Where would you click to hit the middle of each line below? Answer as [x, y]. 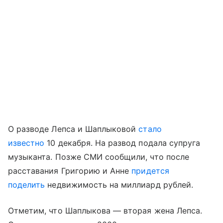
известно [26, 143]
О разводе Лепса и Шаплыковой [73, 129]
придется [150, 170]
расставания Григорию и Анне [70, 170]
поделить [27, 184]
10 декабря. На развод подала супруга [122, 143]
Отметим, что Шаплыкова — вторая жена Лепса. [105, 210]
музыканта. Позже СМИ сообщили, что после [99, 157]
